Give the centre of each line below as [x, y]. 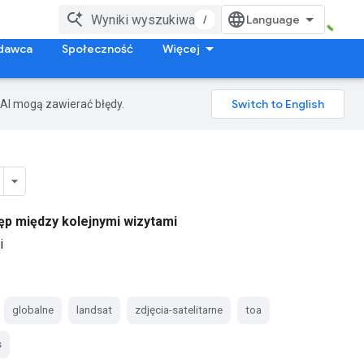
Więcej [181, 49]
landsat [94, 310]
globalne [32, 310]
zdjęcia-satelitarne [178, 310]
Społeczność [97, 49]
